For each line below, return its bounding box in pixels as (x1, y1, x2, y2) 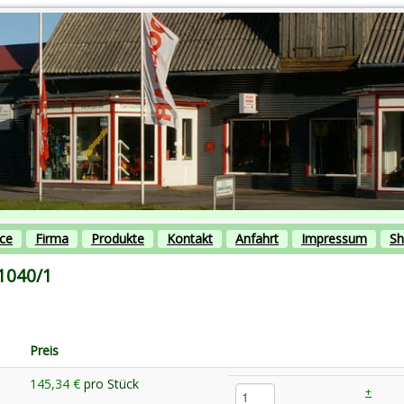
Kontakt (167, 229, 213, 247)
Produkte (91, 229, 144, 247)
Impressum (301, 229, 367, 247)
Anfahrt (235, 229, 279, 247)
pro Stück (84, 374, 139, 392)
